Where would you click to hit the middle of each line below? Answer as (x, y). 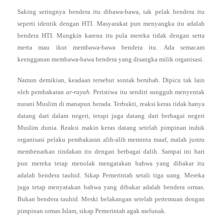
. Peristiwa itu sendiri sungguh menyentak (147, 92)
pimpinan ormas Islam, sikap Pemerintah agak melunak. (92, 211)
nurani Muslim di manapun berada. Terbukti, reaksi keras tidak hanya (111, 104)
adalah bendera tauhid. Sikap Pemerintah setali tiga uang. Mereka (111, 175)
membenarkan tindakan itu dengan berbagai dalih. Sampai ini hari (111, 151)
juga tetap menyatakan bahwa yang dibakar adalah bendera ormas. (111, 187)
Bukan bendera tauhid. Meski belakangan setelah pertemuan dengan (111, 199)
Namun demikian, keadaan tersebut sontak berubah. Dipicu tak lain (111, 80)
